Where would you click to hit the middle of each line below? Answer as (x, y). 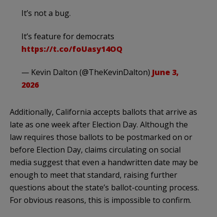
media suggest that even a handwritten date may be (104, 162)
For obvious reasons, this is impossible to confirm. (101, 200)
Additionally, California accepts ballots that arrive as (103, 112)
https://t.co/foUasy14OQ (72, 49)
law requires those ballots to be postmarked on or (101, 137)
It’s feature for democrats (68, 36)
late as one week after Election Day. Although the (99, 124)
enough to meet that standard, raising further (93, 175)
